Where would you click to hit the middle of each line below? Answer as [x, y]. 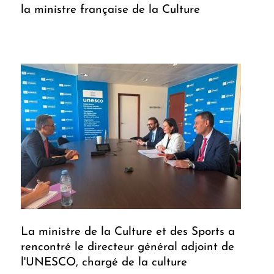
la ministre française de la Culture [110, 10]
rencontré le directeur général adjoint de [128, 248]
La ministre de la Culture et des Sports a [128, 232]
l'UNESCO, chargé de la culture [104, 263]
